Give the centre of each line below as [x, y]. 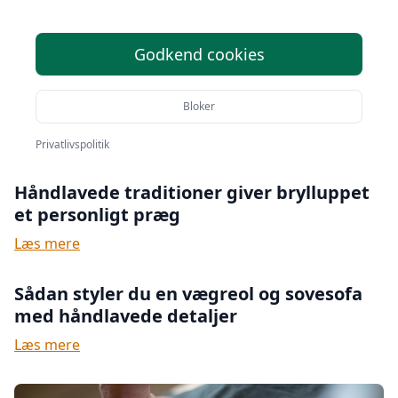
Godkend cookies [199, 54]
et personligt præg [97, 215]
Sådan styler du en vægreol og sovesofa [188, 294]
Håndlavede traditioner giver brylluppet [192, 192]
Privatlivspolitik [72, 144]
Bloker [199, 106]
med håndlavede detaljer [126, 316]
